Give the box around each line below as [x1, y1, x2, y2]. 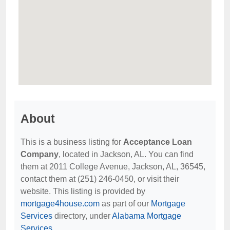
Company [21, 150, 59, 159]
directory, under [52, 212, 112, 220]
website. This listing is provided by [21, 187, 145, 196]
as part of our [100, 199, 151, 208]
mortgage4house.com [21, 199, 100, 208]
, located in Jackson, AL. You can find [59, 150, 194, 159]
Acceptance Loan [123, 138, 192, 146]
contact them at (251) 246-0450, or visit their [21, 175, 179, 183]
